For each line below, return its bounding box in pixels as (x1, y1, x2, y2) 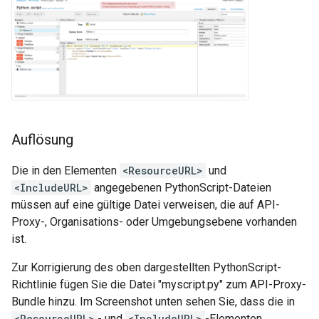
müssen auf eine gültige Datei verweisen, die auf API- (11, 197, 280, 211)
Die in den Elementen (11, 163, 120, 177)
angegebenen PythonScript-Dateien (91, 180, 271, 194)
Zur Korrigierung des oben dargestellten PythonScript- (11, 260, 281, 274)
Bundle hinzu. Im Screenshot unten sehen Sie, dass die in (11, 294, 295, 308)
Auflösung (11, 130, 73, 148)
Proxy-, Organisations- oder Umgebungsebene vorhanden (11, 214, 297, 229)
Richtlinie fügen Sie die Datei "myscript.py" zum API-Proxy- (11, 277, 306, 291)
